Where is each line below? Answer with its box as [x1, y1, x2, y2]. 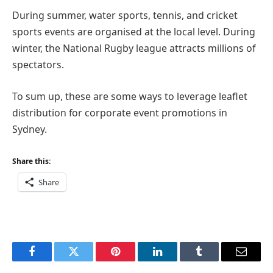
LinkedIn [156, 255, 197, 266]
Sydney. [12, 122, 47, 136]
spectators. [12, 58, 64, 72]
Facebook [30, 255, 74, 266]
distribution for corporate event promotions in [12, 105, 227, 119]
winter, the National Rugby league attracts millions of [12, 41, 255, 55]
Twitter [73, 255, 105, 266]
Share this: [12, 156, 51, 167]
